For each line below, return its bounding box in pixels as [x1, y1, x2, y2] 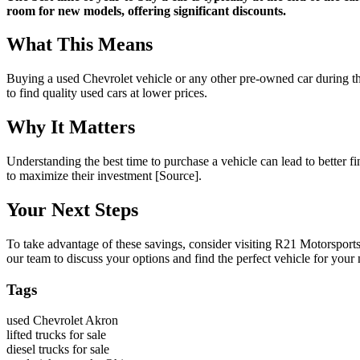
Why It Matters [6, 117, 135, 138]
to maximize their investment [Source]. [6, 169, 202, 183]
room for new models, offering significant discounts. [6, 3, 286, 18]
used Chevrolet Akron [6, 313, 118, 328]
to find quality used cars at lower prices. [6, 86, 207, 100]
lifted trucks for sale [6, 328, 106, 342]
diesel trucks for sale [6, 342, 109, 357]
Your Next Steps [6, 199, 138, 221]
